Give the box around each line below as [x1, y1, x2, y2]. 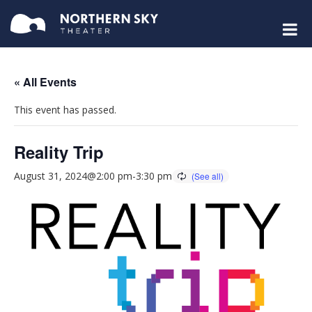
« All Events [14, 74, 77, 91]
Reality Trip [14, 140, 104, 164]
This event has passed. [14, 103, 116, 117]
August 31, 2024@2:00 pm [14, 169, 132, 183]
